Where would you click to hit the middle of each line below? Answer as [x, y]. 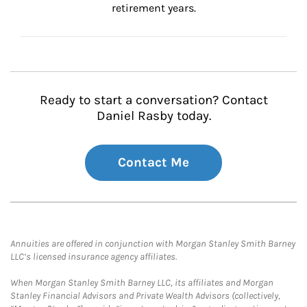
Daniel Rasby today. [153, 116]
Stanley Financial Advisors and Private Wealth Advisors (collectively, [145, 296]
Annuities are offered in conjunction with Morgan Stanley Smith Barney [153, 244]
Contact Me [153, 162]
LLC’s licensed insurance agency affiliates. [94, 257]
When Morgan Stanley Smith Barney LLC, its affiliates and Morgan [142, 283]
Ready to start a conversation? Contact [153, 100]
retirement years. [153, 8]
